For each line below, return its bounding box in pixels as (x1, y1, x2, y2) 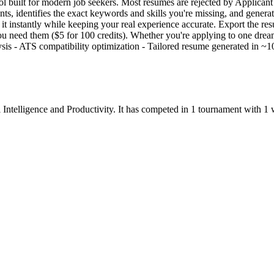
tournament (198, 103, 242, 114)
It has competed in (116, 103, 191, 114)
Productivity (67, 103, 113, 114)
